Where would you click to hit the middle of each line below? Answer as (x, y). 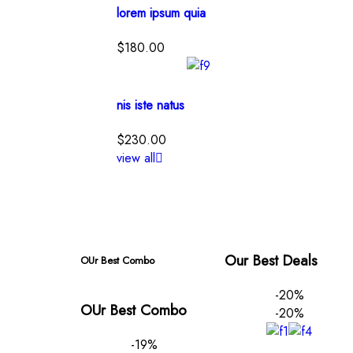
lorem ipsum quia (161, 13)
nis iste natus (150, 106)
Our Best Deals (271, 261)
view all (136, 158)
